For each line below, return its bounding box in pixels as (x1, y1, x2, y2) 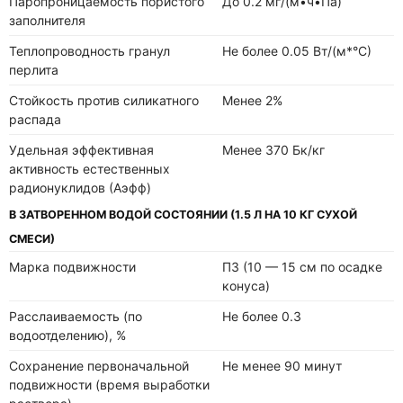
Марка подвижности (9, 258, 136, 274)
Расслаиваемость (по (9, 308, 142, 324)
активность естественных (9, 160, 170, 176)
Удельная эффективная (9, 141, 154, 157)
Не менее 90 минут (222, 357, 342, 373)
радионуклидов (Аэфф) (9, 179, 151, 195)
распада (9, 111, 61, 127)
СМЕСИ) (9, 231, 55, 246)
